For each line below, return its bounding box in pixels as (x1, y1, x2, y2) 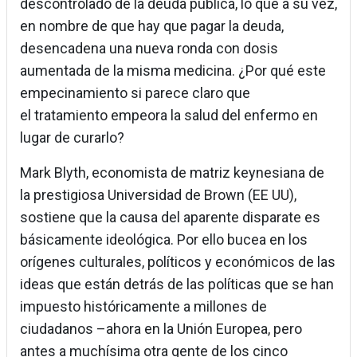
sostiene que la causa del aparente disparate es (20, 209, 320, 226)
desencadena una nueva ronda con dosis (20, 40, 278, 57)
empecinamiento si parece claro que (20, 84, 250, 102)
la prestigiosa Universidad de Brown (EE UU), (20, 186, 296, 204)
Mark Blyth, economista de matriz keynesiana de (20, 164, 324, 182)
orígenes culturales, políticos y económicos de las (20, 253, 335, 271)
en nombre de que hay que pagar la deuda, (20, 18, 284, 35)
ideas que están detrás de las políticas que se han (20, 276, 334, 293)
